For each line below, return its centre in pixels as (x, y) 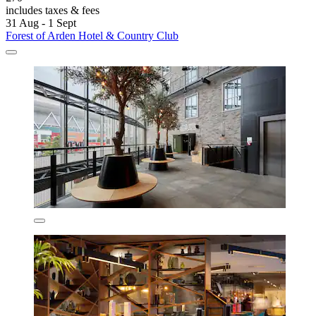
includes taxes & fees (53, 11)
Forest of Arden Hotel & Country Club (92, 36)
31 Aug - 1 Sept (41, 23)
